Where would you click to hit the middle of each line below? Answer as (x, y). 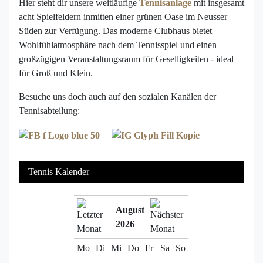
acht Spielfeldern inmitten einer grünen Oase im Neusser (123, 17)
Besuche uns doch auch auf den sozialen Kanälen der (117, 97)
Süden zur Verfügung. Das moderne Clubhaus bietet (115, 31)
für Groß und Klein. (56, 73)
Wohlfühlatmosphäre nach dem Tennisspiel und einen (118, 45)
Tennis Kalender (59, 171)
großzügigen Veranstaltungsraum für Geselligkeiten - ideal (126, 59)
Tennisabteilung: (49, 111)
